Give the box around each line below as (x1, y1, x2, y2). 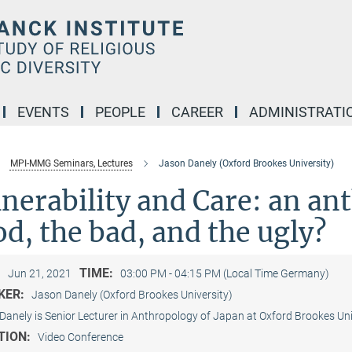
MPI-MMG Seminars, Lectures (9, 158, 133, 169)
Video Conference (37, 331, 123, 343)
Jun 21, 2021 (7, 267, 71, 280)
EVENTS (17, 104, 69, 120)
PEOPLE (95, 104, 145, 120)
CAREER (171, 104, 223, 120)
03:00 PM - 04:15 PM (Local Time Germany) (119, 267, 329, 280)
